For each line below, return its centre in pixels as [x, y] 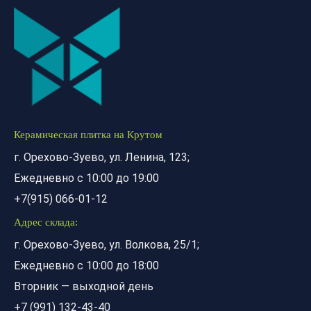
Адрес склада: [46, 222]
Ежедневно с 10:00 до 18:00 [86, 266]
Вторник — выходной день [84, 286]
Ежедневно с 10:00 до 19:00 [86, 178]
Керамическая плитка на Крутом [88, 135]
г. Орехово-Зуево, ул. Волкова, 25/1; [107, 245]
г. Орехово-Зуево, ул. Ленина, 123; [102, 157]
